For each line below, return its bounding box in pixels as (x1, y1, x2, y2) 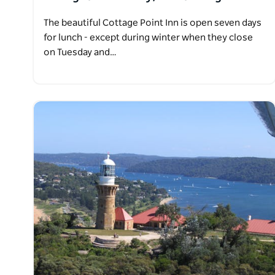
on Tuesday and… (44, 48, 117, 58)
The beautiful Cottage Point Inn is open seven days (44, 18, 261, 28)
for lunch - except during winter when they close (44, 33, 253, 43)
